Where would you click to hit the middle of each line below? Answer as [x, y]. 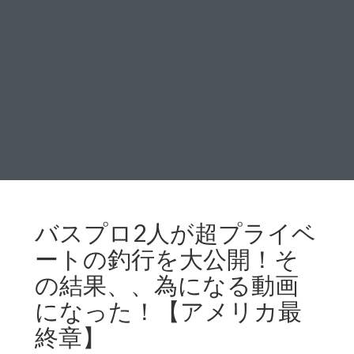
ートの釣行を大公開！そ [167, 258]
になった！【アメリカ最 [168, 311]
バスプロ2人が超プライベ [175, 232]
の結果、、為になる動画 [167, 284]
